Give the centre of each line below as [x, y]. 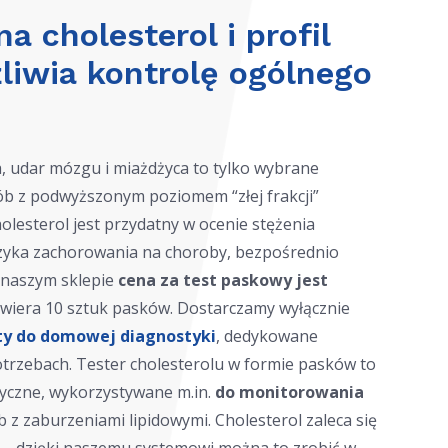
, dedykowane [267, 336]
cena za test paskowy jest [223, 280]
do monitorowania [289, 392]
